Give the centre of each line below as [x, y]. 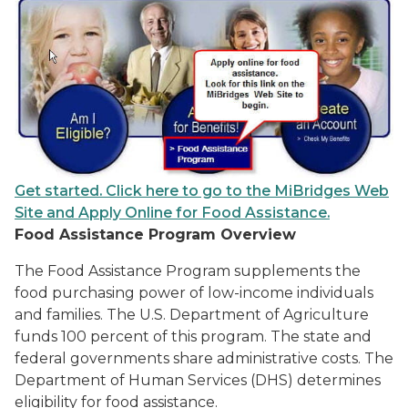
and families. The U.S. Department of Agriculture [192, 314]
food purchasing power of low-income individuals [194, 292]
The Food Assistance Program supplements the [188, 270]
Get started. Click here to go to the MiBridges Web [202, 190]
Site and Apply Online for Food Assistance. [172, 212]
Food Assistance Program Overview [155, 234]
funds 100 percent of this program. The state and [193, 336]
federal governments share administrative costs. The [204, 358]
